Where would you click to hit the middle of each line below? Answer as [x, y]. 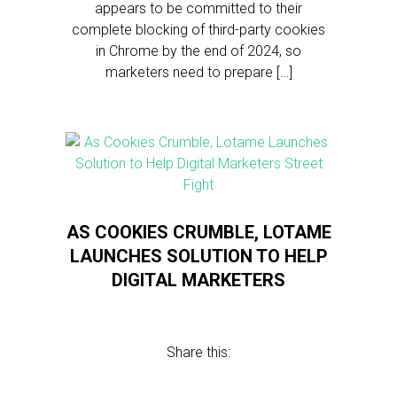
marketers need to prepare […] [198, 72]
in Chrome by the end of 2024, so [198, 51]
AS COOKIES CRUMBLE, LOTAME [198, 232]
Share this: [198, 352]
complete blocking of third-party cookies [198, 30]
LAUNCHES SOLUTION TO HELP [198, 256]
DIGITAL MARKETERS [198, 280]
